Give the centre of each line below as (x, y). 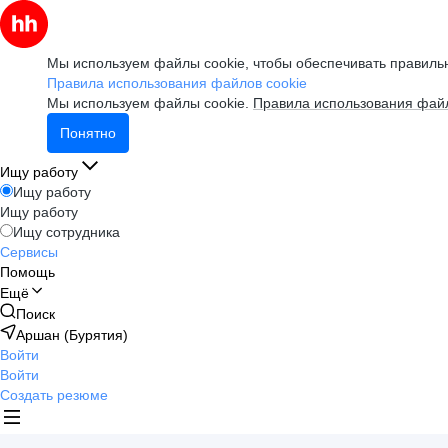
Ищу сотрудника (66, 232)
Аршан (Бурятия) (72, 335)
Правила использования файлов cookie (177, 83)
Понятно (88, 133)
